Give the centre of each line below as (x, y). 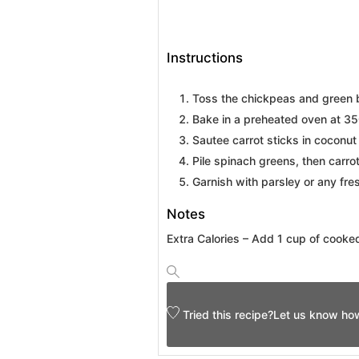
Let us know (306, 314)
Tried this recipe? (228, 314)
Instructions (205, 57)
